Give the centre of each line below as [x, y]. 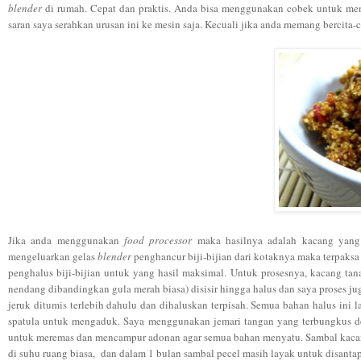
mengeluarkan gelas [53, 256]
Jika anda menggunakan [64, 240]
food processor [158, 240]
